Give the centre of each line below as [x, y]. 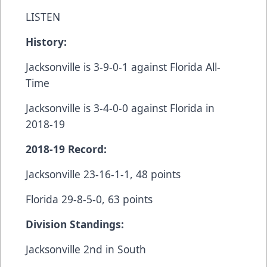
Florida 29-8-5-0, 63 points [89, 199]
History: [46, 41]
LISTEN [43, 16]
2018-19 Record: [66, 149]
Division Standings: [75, 224]
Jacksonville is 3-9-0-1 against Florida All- [123, 66]
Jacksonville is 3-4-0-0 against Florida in [120, 108]
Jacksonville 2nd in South [86, 249]
